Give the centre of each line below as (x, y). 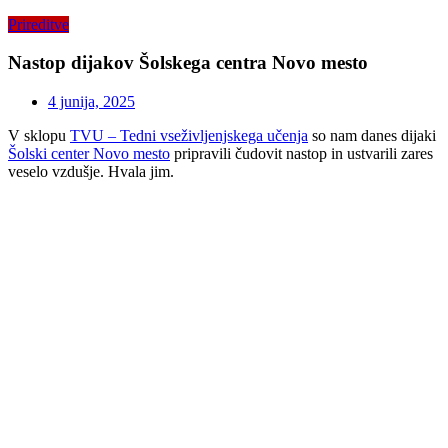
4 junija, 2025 (91, 102)
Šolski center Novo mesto (89, 154)
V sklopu (39, 136)
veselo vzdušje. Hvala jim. (91, 172)
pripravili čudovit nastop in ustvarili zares (301, 154)
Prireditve (38, 24)
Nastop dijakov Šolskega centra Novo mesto (188, 63)
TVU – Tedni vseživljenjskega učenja (189, 136)
